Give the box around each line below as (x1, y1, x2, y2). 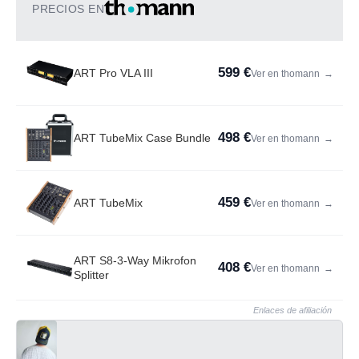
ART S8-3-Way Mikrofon (74, 254, 196, 268)
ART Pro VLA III (74, 67, 153, 80)
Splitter (74, 268, 109, 282)
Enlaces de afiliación (253, 305, 332, 316)
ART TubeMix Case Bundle (74, 131, 211, 145)
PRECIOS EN (32, 2, 104, 16)
